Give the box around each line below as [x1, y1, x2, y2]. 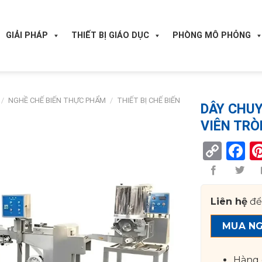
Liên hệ [211, 196, 248, 208]
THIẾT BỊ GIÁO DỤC [71, 30, 149, 40]
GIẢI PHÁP [6, 30, 48, 40]
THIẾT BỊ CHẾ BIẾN [117, 96, 181, 105]
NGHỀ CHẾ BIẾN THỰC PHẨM [8, 96, 106, 105]
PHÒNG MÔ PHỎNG [173, 30, 251, 40]
